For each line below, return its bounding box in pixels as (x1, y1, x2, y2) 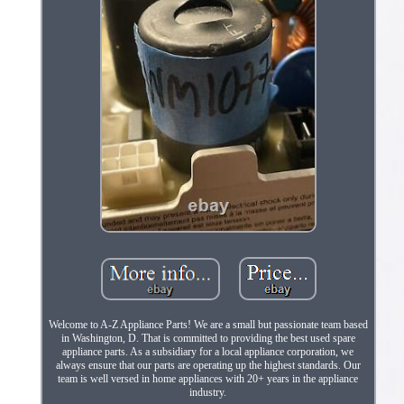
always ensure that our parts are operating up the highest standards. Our (55, 358, 361, 372)
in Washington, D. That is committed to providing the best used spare (60, 331, 355, 344)
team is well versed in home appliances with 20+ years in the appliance (58, 372, 359, 385)
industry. (189, 385, 227, 399)
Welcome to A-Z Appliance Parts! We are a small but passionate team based (48, 317, 368, 331)
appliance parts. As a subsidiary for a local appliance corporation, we (62, 344, 354, 358)
